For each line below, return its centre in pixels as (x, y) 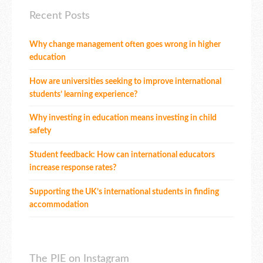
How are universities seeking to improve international (125, 81)
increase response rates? (73, 168)
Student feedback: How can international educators (122, 155)
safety (40, 131)
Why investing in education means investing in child (123, 118)
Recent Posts (60, 16)
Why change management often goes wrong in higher (125, 44)
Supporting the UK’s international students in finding (124, 192)
